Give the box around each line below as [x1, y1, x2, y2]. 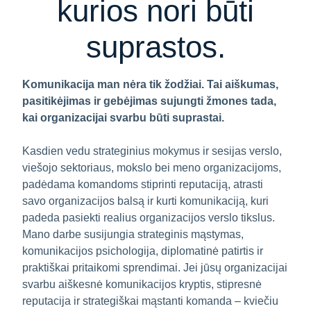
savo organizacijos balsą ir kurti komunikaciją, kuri [22, 195, 269, 207]
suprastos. [85, 30, 226, 64]
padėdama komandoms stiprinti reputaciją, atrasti [22, 178, 263, 190]
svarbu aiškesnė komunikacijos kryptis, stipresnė [22, 278, 262, 290]
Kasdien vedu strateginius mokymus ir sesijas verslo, [22, 145, 282, 157]
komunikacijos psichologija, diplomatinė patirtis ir [22, 245, 263, 257]
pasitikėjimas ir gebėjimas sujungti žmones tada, [22, 95, 276, 107]
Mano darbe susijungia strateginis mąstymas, [22, 228, 244, 240]
